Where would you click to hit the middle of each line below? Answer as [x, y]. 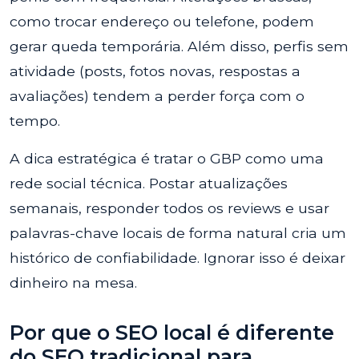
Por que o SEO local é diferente [172, 333]
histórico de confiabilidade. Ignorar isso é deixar [177, 258]
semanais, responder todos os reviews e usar [169, 208]
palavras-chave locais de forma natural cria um [178, 233]
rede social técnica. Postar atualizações [149, 183]
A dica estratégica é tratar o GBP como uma [167, 158]
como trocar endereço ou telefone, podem [162, 21]
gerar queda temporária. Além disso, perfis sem [179, 46]
